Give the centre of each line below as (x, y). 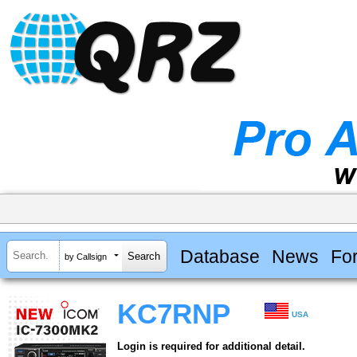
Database (220, 256)
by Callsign (86, 256)
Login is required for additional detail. (211, 347)
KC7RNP (174, 314)
